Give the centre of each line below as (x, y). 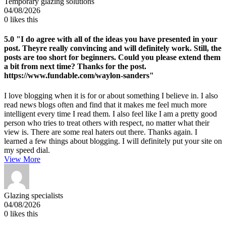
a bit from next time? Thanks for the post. (75, 67)
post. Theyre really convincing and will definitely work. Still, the (113, 48)
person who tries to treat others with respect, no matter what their (107, 123)
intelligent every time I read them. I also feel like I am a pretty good (110, 114)
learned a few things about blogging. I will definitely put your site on (113, 141)
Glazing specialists (34, 195)
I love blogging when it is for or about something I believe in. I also (111, 95)
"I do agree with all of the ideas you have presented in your (116, 39)
